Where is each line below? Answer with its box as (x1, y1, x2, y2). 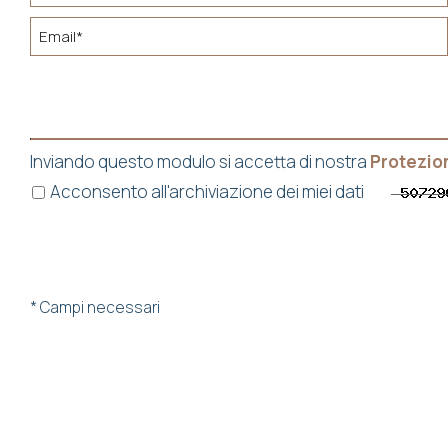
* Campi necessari (30, 297, 160, 318)
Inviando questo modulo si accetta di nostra (30, 150, 370, 173)
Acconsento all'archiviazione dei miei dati (47, 180, 391, 203)
